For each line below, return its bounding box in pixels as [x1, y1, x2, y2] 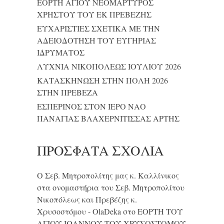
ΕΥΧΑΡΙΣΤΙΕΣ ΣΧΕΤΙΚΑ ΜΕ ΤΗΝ [37, 23, 160, 33]
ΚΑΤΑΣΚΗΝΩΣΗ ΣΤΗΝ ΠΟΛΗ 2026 [37, 75, 168, 85]
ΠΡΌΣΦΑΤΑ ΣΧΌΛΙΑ [37, 141, 164, 159]
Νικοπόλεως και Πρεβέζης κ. [37, 194, 137, 204]
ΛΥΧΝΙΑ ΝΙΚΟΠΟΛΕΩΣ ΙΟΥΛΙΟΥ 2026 [37, 61, 181, 71]
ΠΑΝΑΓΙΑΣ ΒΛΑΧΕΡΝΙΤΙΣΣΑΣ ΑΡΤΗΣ [37, 113, 179, 123]
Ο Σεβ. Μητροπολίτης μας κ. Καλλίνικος [37, 170, 179, 180]
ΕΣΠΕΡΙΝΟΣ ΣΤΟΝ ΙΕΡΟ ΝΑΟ [37, 101, 146, 111]
